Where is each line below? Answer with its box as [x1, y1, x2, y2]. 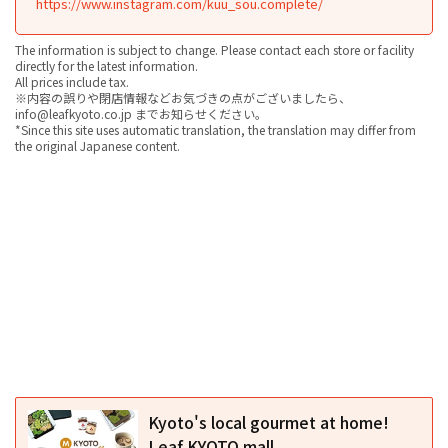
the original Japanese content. [15, 136, 180, 154]
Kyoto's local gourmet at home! [148, 409, 389, 434]
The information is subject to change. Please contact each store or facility [15, 40, 414, 58]
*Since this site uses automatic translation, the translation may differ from [15, 120, 416, 138]
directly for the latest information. [15, 56, 198, 74]
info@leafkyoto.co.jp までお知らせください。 [15, 104, 267, 122]
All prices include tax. [15, 72, 129, 90]
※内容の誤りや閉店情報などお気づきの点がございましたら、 [15, 88, 351, 106]
